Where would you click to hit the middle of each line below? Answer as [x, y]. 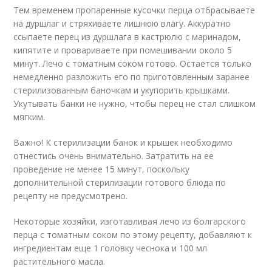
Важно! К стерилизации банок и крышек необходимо [123, 142]
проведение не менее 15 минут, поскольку [102, 169]
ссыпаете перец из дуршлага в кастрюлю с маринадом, [127, 37]
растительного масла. [59, 261]
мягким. [29, 117]
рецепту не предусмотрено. [71, 196]
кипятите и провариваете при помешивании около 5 [123, 50]
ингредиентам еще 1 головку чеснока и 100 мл [110, 248]
